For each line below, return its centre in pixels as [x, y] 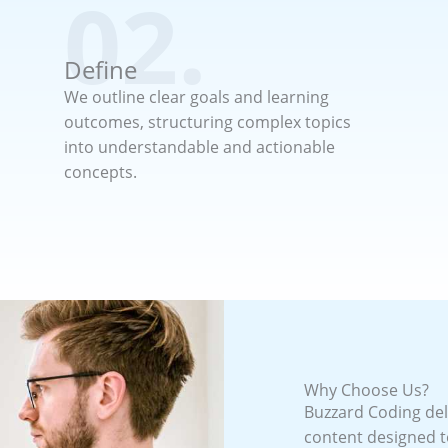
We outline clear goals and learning [196, 96]
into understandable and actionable [199, 146]
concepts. [100, 171]
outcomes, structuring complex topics [207, 121]
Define [100, 69]
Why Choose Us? [366, 390]
